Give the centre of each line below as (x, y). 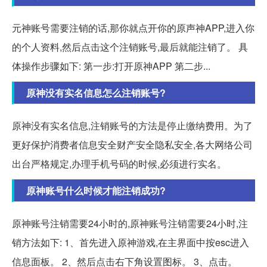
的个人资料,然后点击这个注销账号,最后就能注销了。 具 (130, 46)
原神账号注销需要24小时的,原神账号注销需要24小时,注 (130, 223)
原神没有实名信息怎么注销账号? (96, 92)
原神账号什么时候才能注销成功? (96, 190)
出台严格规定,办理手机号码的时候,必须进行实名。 (119, 163)
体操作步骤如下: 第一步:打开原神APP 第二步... (111, 66)
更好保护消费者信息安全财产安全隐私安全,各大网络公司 (132, 144)
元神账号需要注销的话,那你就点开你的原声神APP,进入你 (133, 27)
